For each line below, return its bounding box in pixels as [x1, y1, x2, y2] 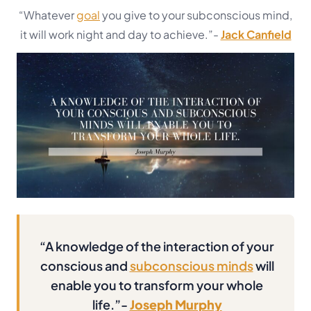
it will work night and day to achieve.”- [19, 26, 221, 42]
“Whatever [19, 7, 76, 22]
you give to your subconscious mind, [100, 7, 292, 22]
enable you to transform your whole [51, 277, 263, 294]
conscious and [40, 258, 130, 274]
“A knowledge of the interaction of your [40, 238, 274, 255]
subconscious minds [129, 258, 253, 274]
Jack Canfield [220, 26, 292, 42]
